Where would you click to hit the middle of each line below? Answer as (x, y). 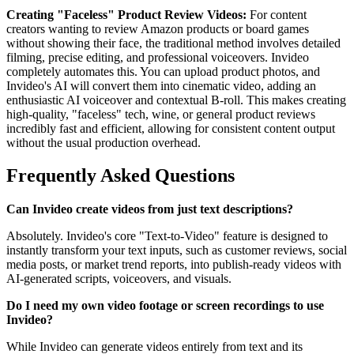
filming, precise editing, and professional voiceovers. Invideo (158, 57)
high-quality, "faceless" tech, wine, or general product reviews (161, 114)
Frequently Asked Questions (121, 176)
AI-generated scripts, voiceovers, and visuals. (119, 279)
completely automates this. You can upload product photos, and (163, 71)
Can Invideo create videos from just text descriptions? (150, 209)
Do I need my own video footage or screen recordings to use (165, 306)
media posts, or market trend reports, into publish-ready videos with (174, 265)
